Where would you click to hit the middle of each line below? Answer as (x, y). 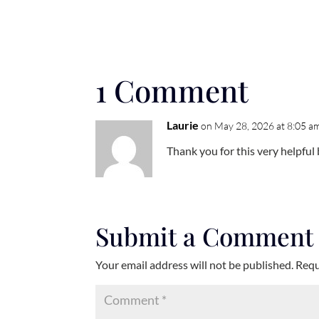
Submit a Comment (205, 236)
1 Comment (172, 91)
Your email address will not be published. (195, 265)
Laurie (183, 125)
